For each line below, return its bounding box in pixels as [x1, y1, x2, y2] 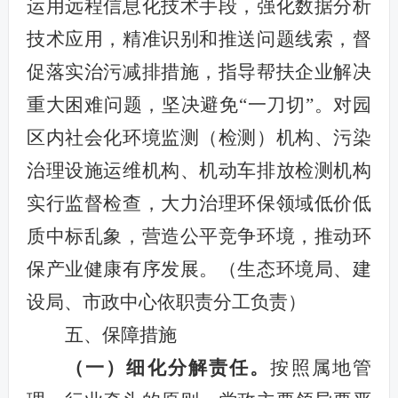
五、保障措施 [64, 323, 177, 346]
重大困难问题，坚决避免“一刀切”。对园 [26, 93, 372, 115]
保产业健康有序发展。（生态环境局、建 [26, 258, 372, 280]
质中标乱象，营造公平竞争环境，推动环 [26, 225, 372, 247]
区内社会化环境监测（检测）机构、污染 [26, 126, 372, 148]
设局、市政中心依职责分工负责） [26, 291, 306, 313]
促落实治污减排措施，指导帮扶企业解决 [26, 60, 372, 83]
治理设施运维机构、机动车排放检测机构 [26, 159, 372, 181]
